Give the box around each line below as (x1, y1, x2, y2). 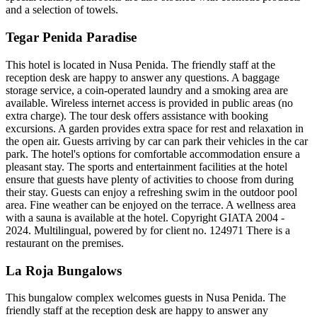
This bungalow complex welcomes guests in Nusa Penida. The (6, 292, 286, 304)
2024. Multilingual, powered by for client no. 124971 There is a (6, 224, 290, 236)
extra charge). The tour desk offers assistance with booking (6, 109, 268, 122)
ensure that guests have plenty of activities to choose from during (6, 173, 294, 185)
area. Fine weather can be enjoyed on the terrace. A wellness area (6, 198, 296, 211)
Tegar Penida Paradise (6, 30, 137, 45)
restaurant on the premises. (6, 236, 124, 249)
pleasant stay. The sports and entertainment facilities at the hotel (6, 160, 287, 173)
